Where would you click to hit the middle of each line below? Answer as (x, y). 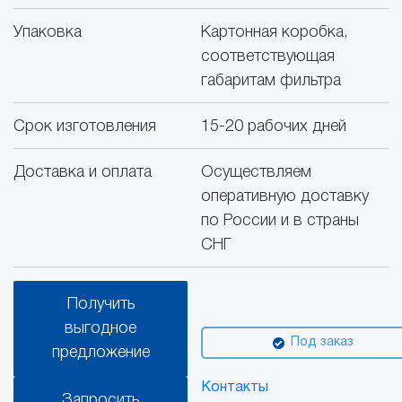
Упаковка (48, 33)
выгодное (100, 329)
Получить (100, 305)
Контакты (235, 388)
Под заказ (322, 343)
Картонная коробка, (275, 33)
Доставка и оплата (83, 173)
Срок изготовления (85, 127)
